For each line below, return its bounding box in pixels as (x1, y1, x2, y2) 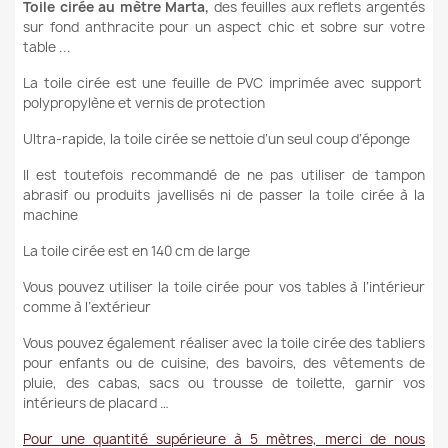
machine (23, 205, 78, 224)
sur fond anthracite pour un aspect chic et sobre (23, 17, 364, 36)
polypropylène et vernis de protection (23, 93, 265, 112)
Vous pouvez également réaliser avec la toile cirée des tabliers (23, 333, 425, 352)
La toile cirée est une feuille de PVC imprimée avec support (23, 73, 425, 92)
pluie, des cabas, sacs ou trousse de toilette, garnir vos (23, 373, 425, 392)
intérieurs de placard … (23, 393, 169, 412)
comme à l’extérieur (23, 297, 151, 316)
